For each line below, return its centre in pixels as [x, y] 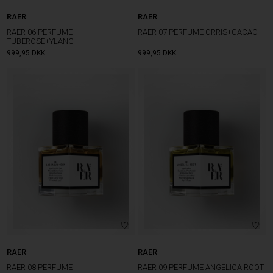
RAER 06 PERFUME [40, 32]
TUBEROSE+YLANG [41, 41]
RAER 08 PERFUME [40, 267]
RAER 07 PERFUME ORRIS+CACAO [198, 32]
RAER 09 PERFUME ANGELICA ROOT [201, 267]
